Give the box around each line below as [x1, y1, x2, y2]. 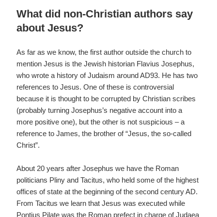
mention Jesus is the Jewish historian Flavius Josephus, [16, 59, 195, 68]
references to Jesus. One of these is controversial [16, 82, 174, 91]
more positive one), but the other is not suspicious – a [16, 117, 185, 126]
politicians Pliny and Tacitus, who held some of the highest [16, 175, 199, 184]
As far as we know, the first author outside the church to [16, 47, 192, 56]
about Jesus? [16, 21, 84, 34]
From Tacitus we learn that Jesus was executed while [16, 199, 186, 207]
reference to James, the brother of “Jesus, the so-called [16, 129, 192, 138]
